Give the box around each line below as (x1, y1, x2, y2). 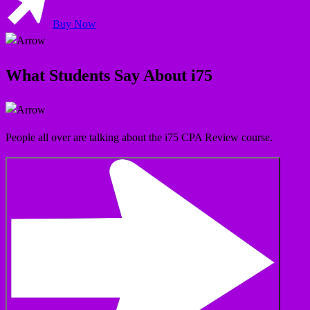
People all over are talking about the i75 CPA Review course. (6, 131, 273, 144)
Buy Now (53, 18, 96, 30)
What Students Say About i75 (6, 66, 212, 85)
